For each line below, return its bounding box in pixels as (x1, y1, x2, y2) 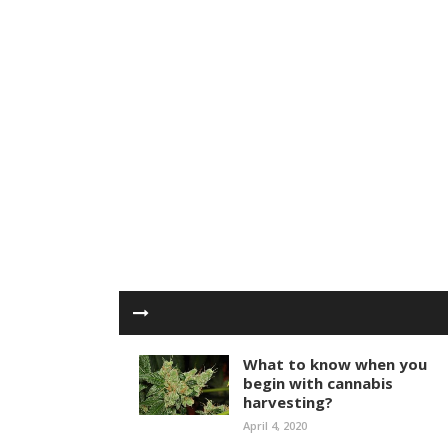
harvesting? (243, 392, 333, 412)
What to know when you (243, 354, 427, 374)
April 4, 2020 (243, 418, 307, 433)
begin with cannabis (243, 373, 393, 393)
